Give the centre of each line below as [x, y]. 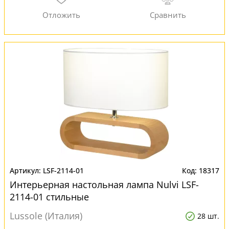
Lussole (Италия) [46, 216]
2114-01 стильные [49, 197]
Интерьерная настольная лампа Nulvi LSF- [104, 185]
